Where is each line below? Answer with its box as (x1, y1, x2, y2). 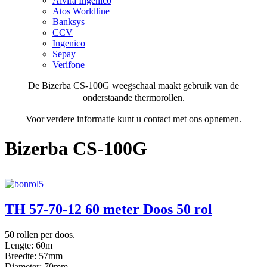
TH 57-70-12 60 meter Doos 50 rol (5, 201, 212, 217)
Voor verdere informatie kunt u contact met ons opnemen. (26, 113, 241, 124)
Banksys (52, 16, 85, 27)
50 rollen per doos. (5, 229, 75, 240)
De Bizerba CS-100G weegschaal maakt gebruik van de (28, 80, 239, 91)
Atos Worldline (52, 5, 110, 16)
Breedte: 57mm (5, 250, 63, 261)
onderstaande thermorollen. (82, 92, 185, 103)
